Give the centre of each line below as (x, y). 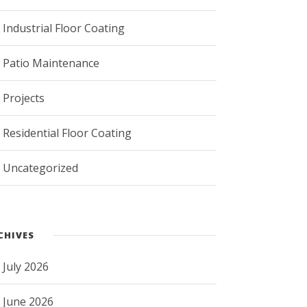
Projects (24, 98)
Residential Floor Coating (67, 133)
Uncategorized (41, 168)
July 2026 (26, 266)
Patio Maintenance (51, 63)
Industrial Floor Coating (64, 28)
